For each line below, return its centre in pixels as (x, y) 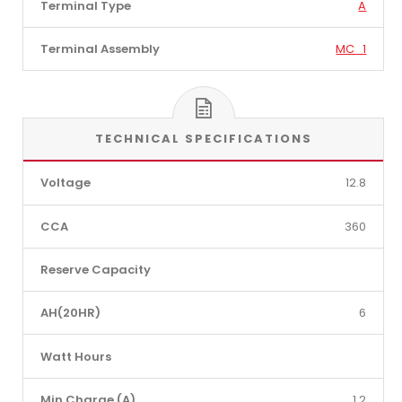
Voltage (65, 183)
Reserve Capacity (95, 270)
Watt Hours (75, 356)
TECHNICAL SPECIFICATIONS (203, 139)
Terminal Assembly (100, 48)
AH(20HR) (70, 313)
